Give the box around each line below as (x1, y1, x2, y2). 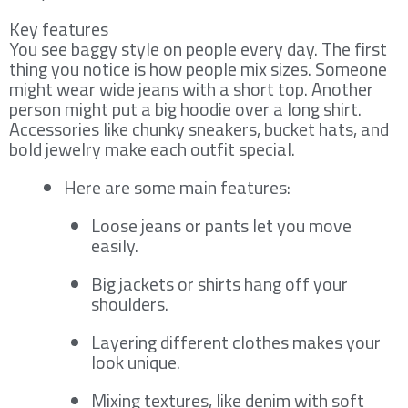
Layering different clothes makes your (91, 327, 381, 356)
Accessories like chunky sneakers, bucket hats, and (9, 114, 389, 143)
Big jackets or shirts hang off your (91, 269, 348, 298)
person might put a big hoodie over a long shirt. (9, 94, 362, 123)
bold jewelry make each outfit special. (9, 134, 295, 163)
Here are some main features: (64, 172, 291, 201)
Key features (9, 14, 108, 43)
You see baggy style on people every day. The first (9, 34, 387, 63)
